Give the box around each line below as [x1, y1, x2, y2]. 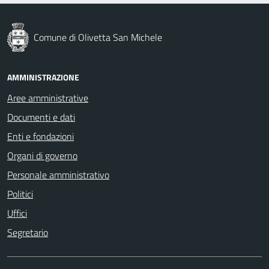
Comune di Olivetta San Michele [34, 29, 162, 44]
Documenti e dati [7, 109, 75, 124]
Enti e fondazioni [7, 128, 74, 144]
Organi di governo [7, 148, 77, 163]
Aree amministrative [7, 90, 88, 105]
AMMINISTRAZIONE [7, 70, 79, 83]
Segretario [7, 225, 48, 240]
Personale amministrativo [7, 167, 109, 182]
